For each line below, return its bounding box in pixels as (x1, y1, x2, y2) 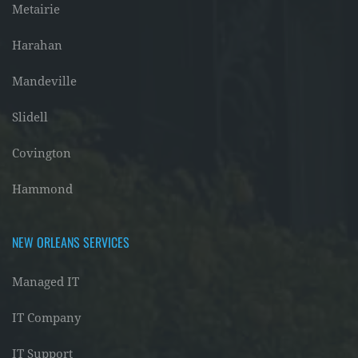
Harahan (12, 38, 62, 53)
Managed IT (12, 275, 79, 289)
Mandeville (12, 74, 77, 89)
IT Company (12, 311, 81, 325)
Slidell (12, 110, 48, 125)
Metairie (12, 2, 60, 17)
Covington (12, 146, 71, 161)
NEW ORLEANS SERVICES (12, 233, 129, 252)
